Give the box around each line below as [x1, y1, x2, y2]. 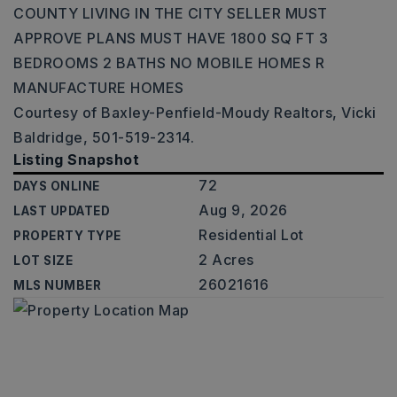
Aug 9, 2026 [198, 201, 288, 219]
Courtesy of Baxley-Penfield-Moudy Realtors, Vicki [13, 104, 377, 121]
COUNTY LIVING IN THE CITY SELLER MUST [13, 4, 328, 22]
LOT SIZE [13, 253, 73, 268]
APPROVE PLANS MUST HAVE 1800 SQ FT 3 [13, 29, 328, 47]
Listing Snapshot [13, 151, 139, 168]
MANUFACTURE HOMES [13, 79, 184, 97]
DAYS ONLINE [13, 179, 100, 193]
